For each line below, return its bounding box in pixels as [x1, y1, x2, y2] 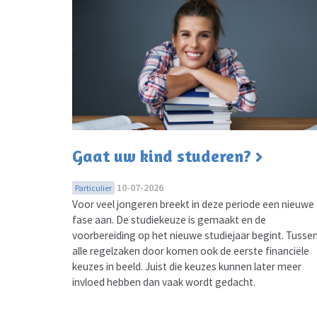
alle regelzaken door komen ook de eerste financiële [72, 243, 309, 258]
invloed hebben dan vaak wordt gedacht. [72, 275, 255, 289]
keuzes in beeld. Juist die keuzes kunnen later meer [72, 259, 301, 273]
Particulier [75, 182, 112, 193]
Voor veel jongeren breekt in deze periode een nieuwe [72, 197, 314, 211]
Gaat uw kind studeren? [72, 145, 251, 166]
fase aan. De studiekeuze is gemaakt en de [72, 212, 266, 226]
